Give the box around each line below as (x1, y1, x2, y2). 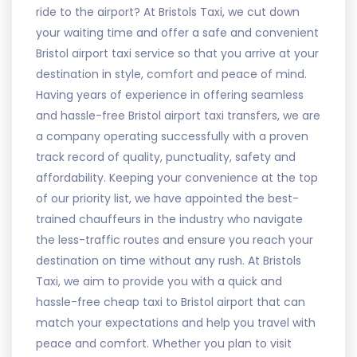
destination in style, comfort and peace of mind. (36, 65, 307, 82)
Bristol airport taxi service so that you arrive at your (36, 45, 319, 61)
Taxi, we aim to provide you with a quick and (36, 273, 282, 289)
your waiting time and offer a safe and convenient (36, 24, 319, 41)
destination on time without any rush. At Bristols (36, 252, 301, 269)
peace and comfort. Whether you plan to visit (36, 335, 292, 351)
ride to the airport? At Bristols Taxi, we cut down (36, 3, 300, 20)
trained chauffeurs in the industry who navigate (36, 210, 303, 227)
